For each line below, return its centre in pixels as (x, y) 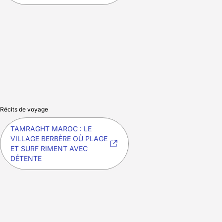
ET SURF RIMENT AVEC (49, 149)
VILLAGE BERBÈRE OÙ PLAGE (59, 139)
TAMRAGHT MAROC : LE (51, 129)
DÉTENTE (26, 159)
